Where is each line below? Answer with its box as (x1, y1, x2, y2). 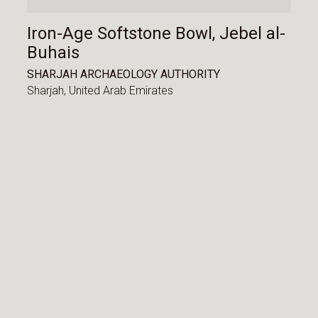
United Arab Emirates (69, 84, 174, 98)
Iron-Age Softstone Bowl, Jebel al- (27, 23, 286, 44)
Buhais (27, 43, 80, 63)
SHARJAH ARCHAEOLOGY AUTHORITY (27, 67, 221, 81)
